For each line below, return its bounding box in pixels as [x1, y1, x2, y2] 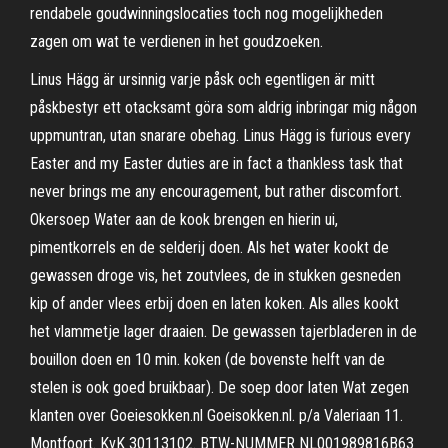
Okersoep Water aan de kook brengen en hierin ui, [30, 210, 338, 229]
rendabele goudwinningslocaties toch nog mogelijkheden [30, 4, 383, 23]
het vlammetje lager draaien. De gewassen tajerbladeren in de [30, 322, 417, 341]
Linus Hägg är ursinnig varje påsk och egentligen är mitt [30, 70, 375, 89]
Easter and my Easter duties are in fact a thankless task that [30, 154, 403, 173]
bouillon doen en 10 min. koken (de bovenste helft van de [30, 350, 385, 369]
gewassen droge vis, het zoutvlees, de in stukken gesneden [30, 266, 401, 285]
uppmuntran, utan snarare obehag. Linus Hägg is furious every [30, 126, 411, 145]
